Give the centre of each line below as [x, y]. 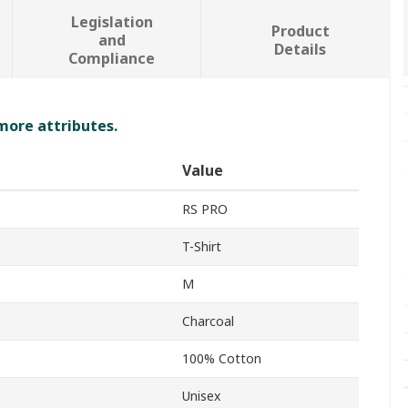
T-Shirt [202, 247]
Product [300, 31]
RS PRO [205, 209]
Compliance [112, 59]
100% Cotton [222, 359]
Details [301, 50]
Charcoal [208, 321]
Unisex [201, 396]
